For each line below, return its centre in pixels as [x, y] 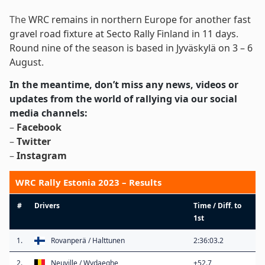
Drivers [47, 205]
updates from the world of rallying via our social [123, 98]
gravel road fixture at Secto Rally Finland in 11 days [123, 33]
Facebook [39, 127]
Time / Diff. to [217, 205]
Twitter [34, 141]
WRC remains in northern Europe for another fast [140, 19]
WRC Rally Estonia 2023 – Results [88, 182]
